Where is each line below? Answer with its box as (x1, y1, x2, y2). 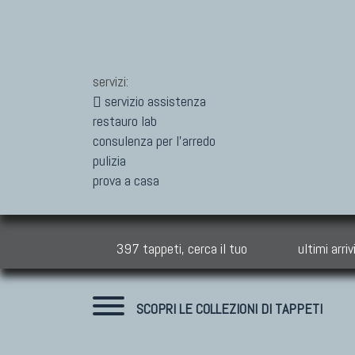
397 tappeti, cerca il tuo (116, 239, 247, 258)
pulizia (93, 151, 126, 170)
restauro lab (93, 112, 157, 130)
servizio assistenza (101, 92, 206, 110)
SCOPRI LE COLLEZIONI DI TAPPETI (136, 299, 323, 318)
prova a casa (93, 171, 159, 189)
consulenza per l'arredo (93, 132, 216, 150)
